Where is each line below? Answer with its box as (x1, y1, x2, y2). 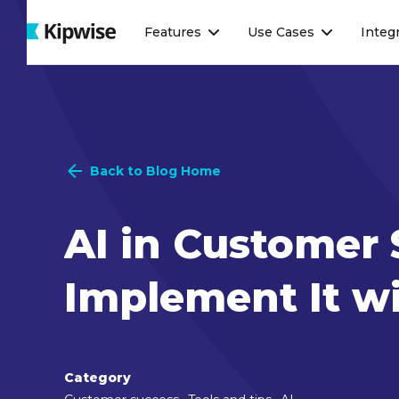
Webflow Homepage (27, 22, 175, 40)
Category (64, 370, 131, 386)
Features (144, 24, 201, 40)
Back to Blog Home (90, 163, 221, 179)
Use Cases (248, 24, 314, 40)
